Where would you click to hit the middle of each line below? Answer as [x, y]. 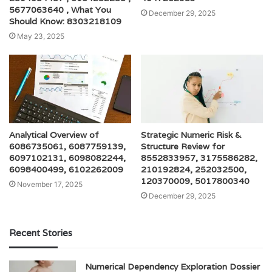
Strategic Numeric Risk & [191, 135]
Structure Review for [183, 147]
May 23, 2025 [41, 36]
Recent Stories [41, 233]
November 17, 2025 [50, 185]
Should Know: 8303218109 [65, 21]
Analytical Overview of [54, 135]
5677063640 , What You [60, 9]
